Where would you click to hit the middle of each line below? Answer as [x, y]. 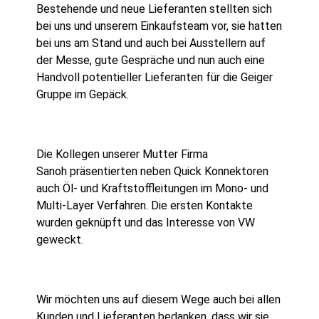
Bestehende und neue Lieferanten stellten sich [155, 9]
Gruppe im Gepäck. [83, 94]
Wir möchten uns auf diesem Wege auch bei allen [159, 299]
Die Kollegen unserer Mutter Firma [122, 154]
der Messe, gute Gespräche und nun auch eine [151, 60]
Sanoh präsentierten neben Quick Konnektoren [153, 171]
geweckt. [60, 239]
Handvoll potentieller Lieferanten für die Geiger [155, 77]
